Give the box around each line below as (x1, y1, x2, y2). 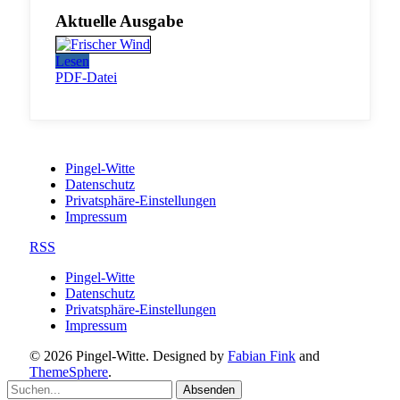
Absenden (183, 382, 235, 396)
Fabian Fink (228, 347, 296, 363)
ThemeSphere (29, 363, 108, 379)
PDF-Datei (55, 69, 117, 85)
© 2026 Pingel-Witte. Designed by (29, 347, 228, 363)
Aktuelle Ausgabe (55, 11, 183, 30)
